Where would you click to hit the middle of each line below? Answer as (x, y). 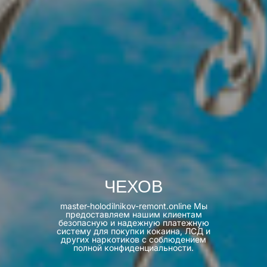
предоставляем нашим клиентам (133, 214)
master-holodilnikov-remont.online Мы (133, 206)
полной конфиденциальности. (133, 247)
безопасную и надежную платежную (133, 222)
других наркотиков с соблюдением (133, 239)
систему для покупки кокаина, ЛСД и (133, 231)
